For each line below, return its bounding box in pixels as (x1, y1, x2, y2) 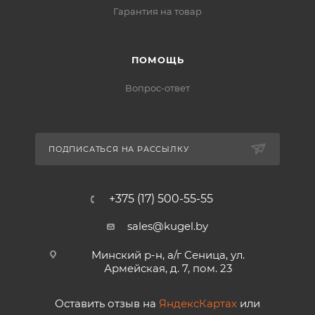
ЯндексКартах (159, 297, 237, 310)
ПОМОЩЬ (131, 54, 184, 65)
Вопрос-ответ (125, 82, 190, 94)
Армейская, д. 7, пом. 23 (103, 262, 232, 275)
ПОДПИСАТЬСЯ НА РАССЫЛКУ (49, 144, 189, 154)
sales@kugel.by (127, 219, 208, 233)
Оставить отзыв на (55, 297, 159, 310)
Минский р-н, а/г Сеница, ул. (91, 248, 245, 262)
